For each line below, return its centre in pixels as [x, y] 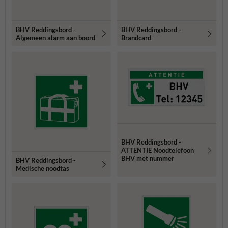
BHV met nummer [148, 159]
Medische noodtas [42, 168]
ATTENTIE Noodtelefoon [158, 150]
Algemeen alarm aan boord [55, 37]
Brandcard [136, 37]
